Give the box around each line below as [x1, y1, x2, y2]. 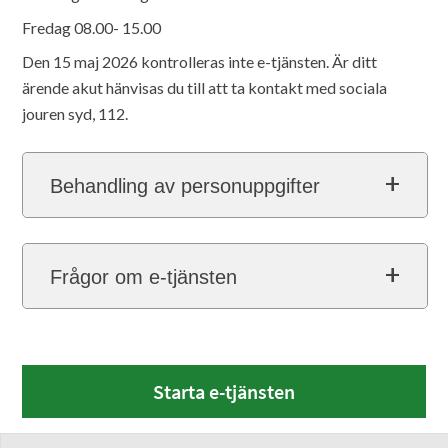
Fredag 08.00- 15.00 [22, 18, 162, 37]
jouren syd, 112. [22, 104, 129, 123]
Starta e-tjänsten [153, 379, 295, 404]
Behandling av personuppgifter [50, 175, 321, 197]
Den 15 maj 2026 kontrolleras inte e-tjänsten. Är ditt [22, 52, 378, 71]
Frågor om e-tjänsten [50, 266, 238, 288]
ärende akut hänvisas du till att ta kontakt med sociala [22, 78, 388, 97]
